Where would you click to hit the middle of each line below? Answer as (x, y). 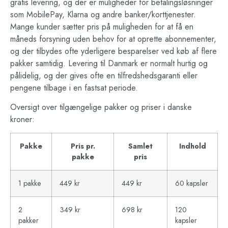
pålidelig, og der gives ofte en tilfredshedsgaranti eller (104, 75)
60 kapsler (192, 183)
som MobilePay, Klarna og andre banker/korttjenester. (103, 14)
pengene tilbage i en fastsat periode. (74, 88)
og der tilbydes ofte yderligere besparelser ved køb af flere (113, 51)
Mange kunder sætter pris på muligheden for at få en (102, 26)
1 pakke (30, 183)
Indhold (192, 146)
